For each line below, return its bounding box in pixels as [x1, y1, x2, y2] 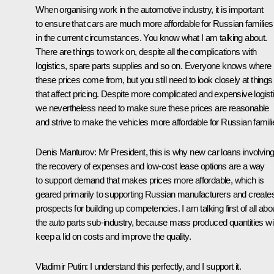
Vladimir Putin [35, 261, 86, 272]
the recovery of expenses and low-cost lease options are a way [35, 160, 265, 171]
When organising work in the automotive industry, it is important [35, 4, 263, 15]
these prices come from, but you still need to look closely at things [35, 74, 273, 85]
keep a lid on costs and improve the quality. [35, 231, 191, 242]
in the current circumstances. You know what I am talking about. [35, 32, 267, 43]
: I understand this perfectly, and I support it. [86, 261, 242, 272]
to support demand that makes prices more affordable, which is [35, 174, 264, 185]
